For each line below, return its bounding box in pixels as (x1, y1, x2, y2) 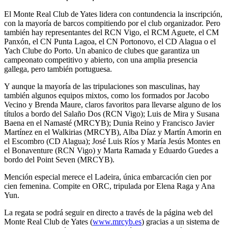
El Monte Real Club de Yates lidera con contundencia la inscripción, (4, 9, 222, 18)
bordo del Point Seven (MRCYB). (4, 155, 115, 164)
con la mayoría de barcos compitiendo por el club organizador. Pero (4, 18, 220, 27)
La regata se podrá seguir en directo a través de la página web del (4, 208, 213, 217)
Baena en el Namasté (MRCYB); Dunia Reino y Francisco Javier (4, 118, 214, 127)
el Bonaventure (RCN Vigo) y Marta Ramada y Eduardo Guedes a (4, 146, 218, 155)
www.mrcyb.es (93, 217, 141, 226)
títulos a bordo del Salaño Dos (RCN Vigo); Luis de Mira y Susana (4, 109, 219, 118)
